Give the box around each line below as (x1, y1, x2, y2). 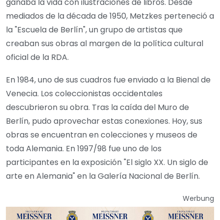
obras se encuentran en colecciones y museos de (6, 129, 197, 141)
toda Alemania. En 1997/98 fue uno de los (6, 143, 162, 155)
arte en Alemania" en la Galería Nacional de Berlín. (6, 170, 200, 182)
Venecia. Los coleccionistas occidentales (6, 88, 163, 100)
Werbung (183, 193, 214, 204)
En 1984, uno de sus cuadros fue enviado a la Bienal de (6, 74, 211, 86)
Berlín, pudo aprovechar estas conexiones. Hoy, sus (6, 115, 202, 127)
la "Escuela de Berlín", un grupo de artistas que (6, 24, 183, 36)
